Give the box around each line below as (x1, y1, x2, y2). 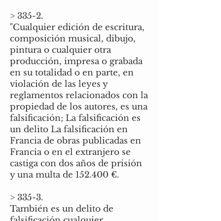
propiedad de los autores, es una (10, 102, 147, 112)
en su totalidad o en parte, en (10, 68, 134, 78)
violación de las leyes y (10, 79, 108, 89)
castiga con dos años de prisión (10, 158, 142, 169)
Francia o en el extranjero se (10, 147, 131, 157)
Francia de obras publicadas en (10, 136, 141, 146)
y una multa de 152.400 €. (10, 170, 119, 180)
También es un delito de (10, 204, 113, 214)
